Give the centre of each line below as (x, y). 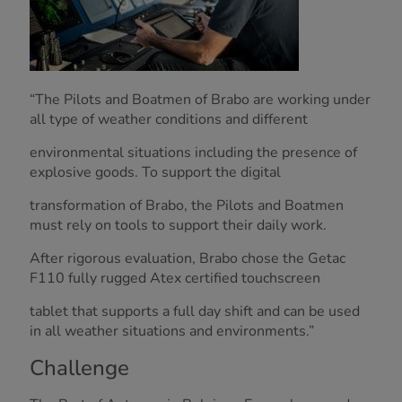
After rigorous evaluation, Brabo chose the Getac (188, 259)
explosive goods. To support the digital (155, 173)
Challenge (79, 368)
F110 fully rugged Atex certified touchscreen (175, 279)
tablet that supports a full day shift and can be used (195, 312)
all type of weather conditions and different (169, 120)
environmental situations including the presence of (193, 153)
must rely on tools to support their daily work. (178, 226)
